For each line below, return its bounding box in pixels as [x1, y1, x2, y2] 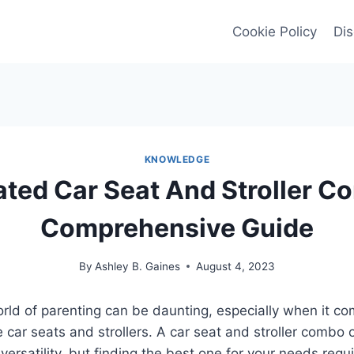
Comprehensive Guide [40, 212, 314, 243]
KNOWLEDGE [144, 153, 210, 165]
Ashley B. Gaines [95, 259, 181, 273]
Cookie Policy [232, 23, 318, 40]
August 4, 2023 [196, 259, 276, 273]
